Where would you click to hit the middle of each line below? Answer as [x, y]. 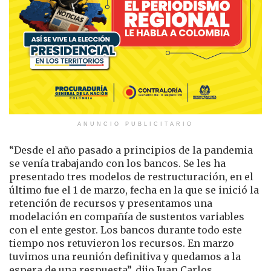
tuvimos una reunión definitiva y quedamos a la [125, 256]
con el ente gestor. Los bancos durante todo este [126, 230]
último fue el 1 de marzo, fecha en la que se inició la [134, 190]
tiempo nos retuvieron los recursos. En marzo [122, 243]
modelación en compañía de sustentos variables [127, 216]
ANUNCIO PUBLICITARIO [135, 124]
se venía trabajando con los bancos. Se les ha [117, 163]
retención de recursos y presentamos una [111, 203]
